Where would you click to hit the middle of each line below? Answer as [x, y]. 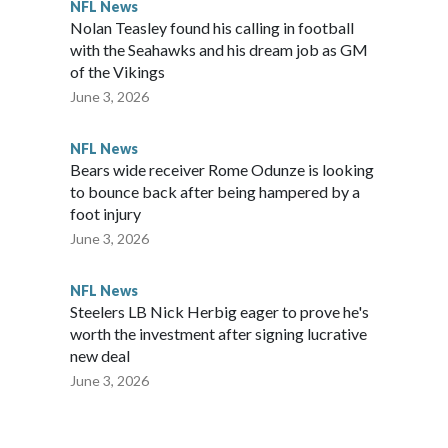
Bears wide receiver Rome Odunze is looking [222, 170]
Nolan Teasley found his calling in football [212, 28]
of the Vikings [117, 72]
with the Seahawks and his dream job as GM [219, 50]
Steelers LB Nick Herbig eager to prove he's [219, 312]
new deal [100, 356]
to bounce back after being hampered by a [215, 192]
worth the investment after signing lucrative [218, 334]
